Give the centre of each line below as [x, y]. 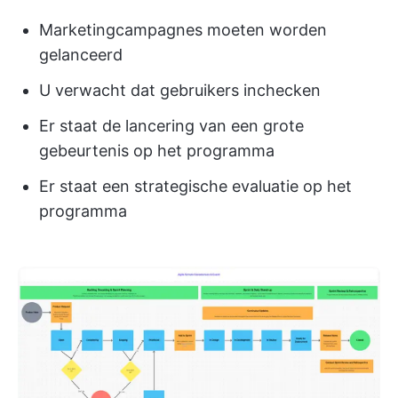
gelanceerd [81, 55]
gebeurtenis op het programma [157, 151]
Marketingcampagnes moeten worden [183, 30]
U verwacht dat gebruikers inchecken [180, 91]
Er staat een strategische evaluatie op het [195, 187]
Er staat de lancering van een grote [171, 126]
